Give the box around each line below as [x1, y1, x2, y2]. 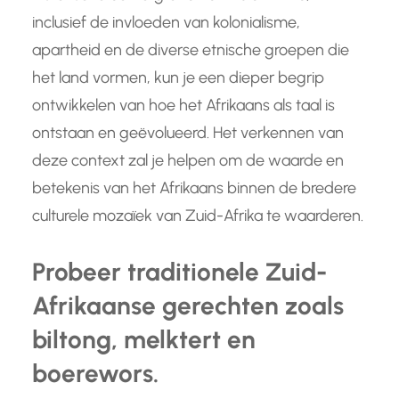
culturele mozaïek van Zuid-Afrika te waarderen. [32, 206, 363, 226]
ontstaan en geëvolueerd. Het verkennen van [32, 123, 344, 143]
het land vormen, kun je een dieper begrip [32, 68, 324, 88]
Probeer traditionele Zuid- [32, 256, 327, 288]
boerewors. [32, 358, 159, 389]
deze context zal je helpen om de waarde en [32, 151, 344, 171]
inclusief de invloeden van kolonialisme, [32, 12, 300, 33]
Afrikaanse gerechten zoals [32, 290, 344, 322]
